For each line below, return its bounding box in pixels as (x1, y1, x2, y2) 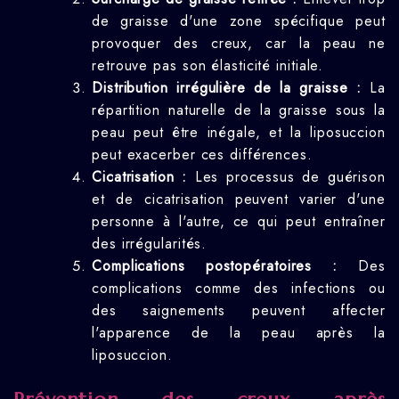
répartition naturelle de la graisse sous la (92, 100, 386, 120)
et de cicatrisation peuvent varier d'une (92, 189, 386, 209)
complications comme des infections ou (92, 278, 386, 298)
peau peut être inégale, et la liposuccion (92, 122, 386, 142)
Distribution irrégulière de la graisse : (92, 77, 362, 98)
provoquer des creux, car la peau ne (92, 33, 386, 53)
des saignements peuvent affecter (92, 300, 386, 321)
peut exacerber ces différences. (92, 144, 313, 165)
